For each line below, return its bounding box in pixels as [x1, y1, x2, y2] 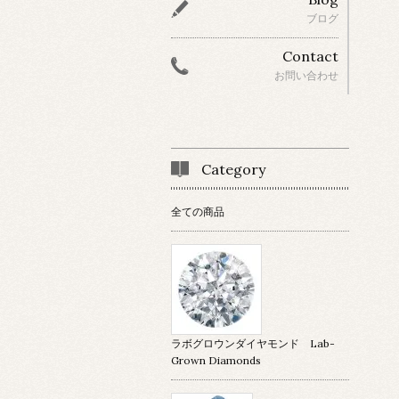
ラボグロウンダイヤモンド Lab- [171, 336, 335, 350]
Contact [282, 47, 338, 66]
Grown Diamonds [171, 353, 261, 367]
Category [201, 159, 265, 178]
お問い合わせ [274, 69, 338, 83]
